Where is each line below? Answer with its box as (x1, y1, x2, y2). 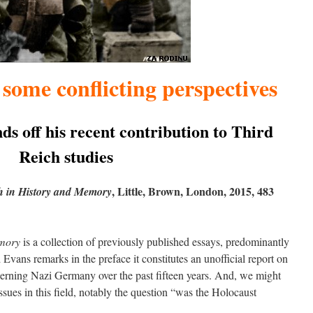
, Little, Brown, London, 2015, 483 (112, 183, 274, 199)
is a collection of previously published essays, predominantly (20, 234, 289, 249)
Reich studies (18, 144, 113, 168)
